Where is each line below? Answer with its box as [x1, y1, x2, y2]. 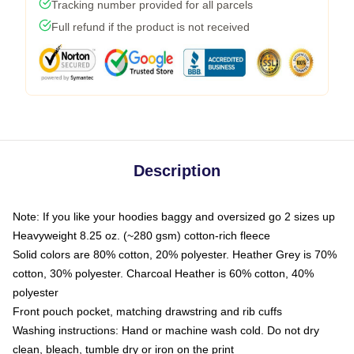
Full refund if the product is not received [51, 20, 250, 33]
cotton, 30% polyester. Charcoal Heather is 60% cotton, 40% [13, 266, 314, 280]
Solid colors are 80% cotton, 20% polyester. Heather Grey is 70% [13, 247, 337, 261]
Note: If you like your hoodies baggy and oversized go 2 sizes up [13, 209, 335, 223]
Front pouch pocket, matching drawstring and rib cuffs [13, 304, 282, 318]
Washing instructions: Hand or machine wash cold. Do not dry [13, 323, 319, 337]
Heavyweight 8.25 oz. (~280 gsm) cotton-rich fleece [13, 228, 270, 242]
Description [134, 161, 220, 179]
